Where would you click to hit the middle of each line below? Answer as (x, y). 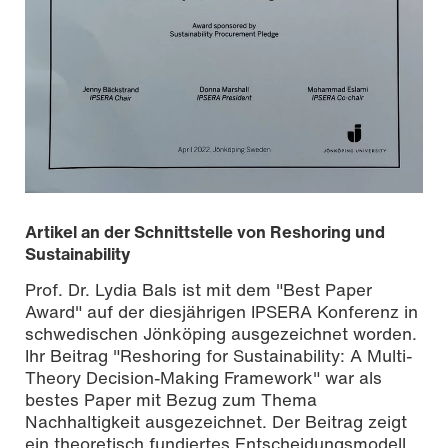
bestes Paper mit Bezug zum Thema (171, 399)
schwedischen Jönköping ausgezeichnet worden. (221, 333)
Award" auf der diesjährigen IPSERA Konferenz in (221, 311)
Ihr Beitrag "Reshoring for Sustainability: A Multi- (218, 355)
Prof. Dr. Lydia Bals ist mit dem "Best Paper (198, 289)
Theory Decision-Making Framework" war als (203, 377)
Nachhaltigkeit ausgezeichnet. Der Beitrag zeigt (216, 421)
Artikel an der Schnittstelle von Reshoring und (205, 231)
